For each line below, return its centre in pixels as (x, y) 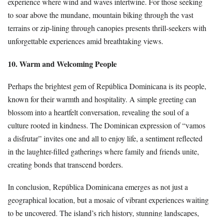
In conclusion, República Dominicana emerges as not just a (98, 186)
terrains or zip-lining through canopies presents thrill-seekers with (107, 28)
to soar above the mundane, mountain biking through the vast (101, 15)
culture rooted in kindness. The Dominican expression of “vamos (107, 125)
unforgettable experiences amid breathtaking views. (85, 41)
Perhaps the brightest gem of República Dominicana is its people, (107, 86)
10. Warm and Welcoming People (62, 63)
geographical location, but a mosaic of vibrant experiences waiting (108, 200)
